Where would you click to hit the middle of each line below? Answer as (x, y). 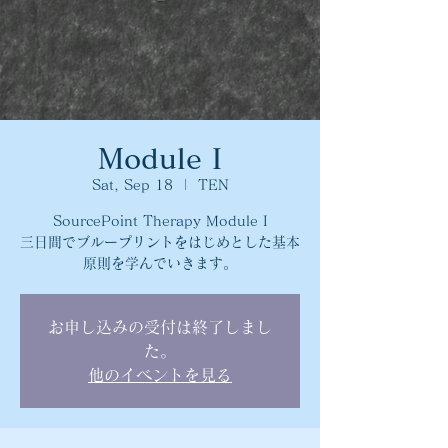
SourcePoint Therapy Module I (160, 221)
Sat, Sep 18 (132, 185)
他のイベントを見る (160, 375)
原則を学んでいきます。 (160, 263)
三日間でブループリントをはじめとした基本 (160, 242)
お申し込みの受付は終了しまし (160, 327)
